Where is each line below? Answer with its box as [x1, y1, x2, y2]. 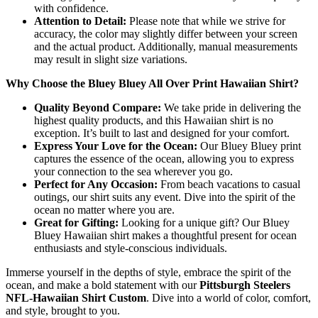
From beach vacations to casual [158, 177, 300, 190]
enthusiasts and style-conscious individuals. [34, 241, 227, 254]
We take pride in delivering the [161, 101, 301, 114]
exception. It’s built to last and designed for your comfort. [34, 126, 290, 139]
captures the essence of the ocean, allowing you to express [34, 152, 294, 165]
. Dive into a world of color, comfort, [146, 291, 311, 304]
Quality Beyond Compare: [34, 101, 161, 114]
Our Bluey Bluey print [197, 139, 301, 152]
